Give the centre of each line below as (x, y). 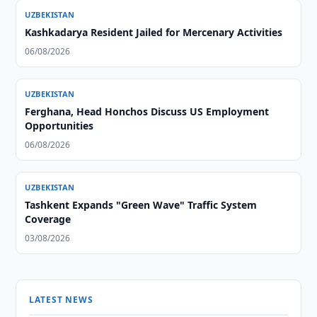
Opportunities (59, 126)
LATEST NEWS (61, 300)
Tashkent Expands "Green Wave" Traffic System (141, 205)
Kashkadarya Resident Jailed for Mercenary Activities (154, 32)
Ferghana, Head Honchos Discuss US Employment (147, 111)
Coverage (48, 219)
